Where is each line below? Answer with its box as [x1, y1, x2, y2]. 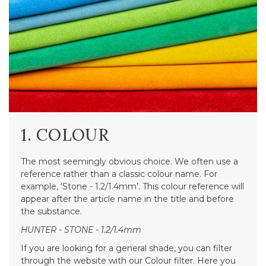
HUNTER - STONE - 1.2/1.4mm [21, 224, 141, 235]
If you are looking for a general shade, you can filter [21, 242, 232, 254]
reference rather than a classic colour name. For [21, 168, 217, 179]
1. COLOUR [21, 123, 109, 145]
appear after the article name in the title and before [21, 193, 234, 204]
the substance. [21, 205, 82, 217]
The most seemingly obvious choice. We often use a [21, 156, 238, 167]
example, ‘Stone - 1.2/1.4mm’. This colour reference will [21, 180, 244, 192]
